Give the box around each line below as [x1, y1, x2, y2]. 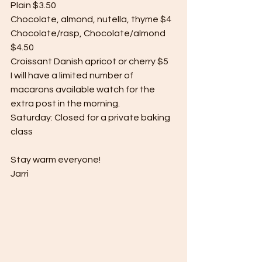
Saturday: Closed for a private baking [11, 113, 172, 122]
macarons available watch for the [11, 85, 157, 94]
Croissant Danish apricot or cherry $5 [11, 57, 168, 66]
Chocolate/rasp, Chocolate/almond [11, 29, 167, 38]
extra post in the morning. [11, 99, 120, 108]
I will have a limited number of [11, 71, 135, 80]
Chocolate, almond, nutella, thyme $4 [11, 15, 171, 24]
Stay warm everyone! [11, 155, 101, 164]
